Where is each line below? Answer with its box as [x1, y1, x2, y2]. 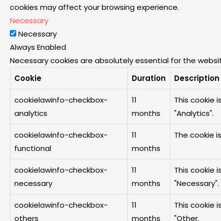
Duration [132, 73, 166, 84]
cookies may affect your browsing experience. [10, 2, 179, 13]
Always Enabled [10, 42, 66, 53]
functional [14, 143, 51, 154]
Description [174, 73, 220, 84]
